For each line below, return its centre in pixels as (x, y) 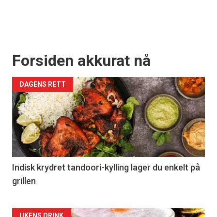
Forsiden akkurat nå (81, 60)
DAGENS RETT (43, 84)
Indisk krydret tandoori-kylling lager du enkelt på (106, 167)
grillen (24, 181)
